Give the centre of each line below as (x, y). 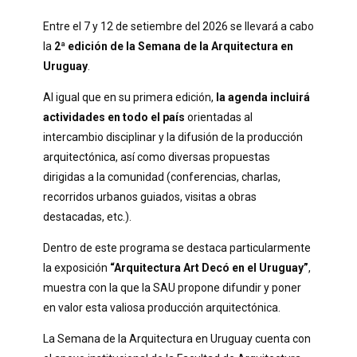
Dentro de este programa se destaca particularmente (177, 248)
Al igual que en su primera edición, (129, 97)
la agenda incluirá (263, 97)
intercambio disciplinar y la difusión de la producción (173, 137)
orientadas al (218, 117)
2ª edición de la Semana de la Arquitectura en (173, 46)
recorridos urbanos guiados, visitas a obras (149, 197)
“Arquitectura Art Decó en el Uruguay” (209, 268)
